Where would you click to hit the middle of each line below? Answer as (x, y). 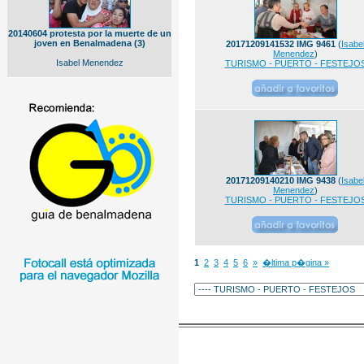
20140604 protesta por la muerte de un (89, 33)
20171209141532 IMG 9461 (281, 44)
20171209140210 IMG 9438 (281, 180)
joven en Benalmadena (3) (89, 43)
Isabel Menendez (89, 63)
